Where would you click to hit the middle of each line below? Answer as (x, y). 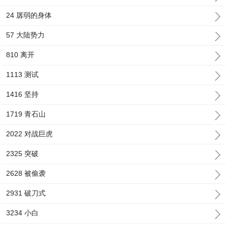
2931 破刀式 (26, 193)
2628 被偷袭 (26, 173)
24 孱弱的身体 (29, 15)
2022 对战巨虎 (30, 134)
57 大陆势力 (26, 35)
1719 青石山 (26, 114)
